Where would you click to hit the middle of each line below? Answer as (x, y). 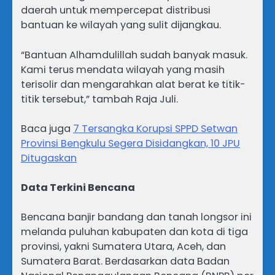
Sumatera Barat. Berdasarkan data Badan (125, 261)
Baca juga (47, 128)
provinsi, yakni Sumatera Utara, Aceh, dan (123, 246)
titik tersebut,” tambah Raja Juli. (99, 99)
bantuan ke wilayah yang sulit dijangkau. (121, 25)
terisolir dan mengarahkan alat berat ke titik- (133, 84)
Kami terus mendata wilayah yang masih (123, 69)
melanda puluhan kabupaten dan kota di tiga (134, 231)
